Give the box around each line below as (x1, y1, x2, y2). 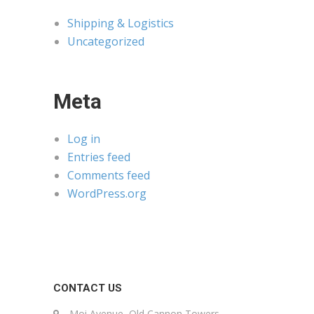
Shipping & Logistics (67, 15, 174, 31)
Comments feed (67, 168, 150, 183)
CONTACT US (53, 282, 122, 294)
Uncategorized (67, 34, 144, 49)
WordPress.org (67, 186, 146, 201)
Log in (67, 131, 100, 146)
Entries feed (67, 149, 130, 165)
